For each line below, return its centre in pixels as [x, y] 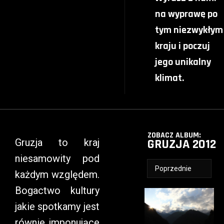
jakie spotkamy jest [57, 206]
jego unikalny [183, 62]
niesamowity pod [57, 158]
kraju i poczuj [182, 46]
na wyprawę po [186, 14]
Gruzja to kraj [57, 142]
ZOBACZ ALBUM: [174, 135]
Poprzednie [173, 168]
